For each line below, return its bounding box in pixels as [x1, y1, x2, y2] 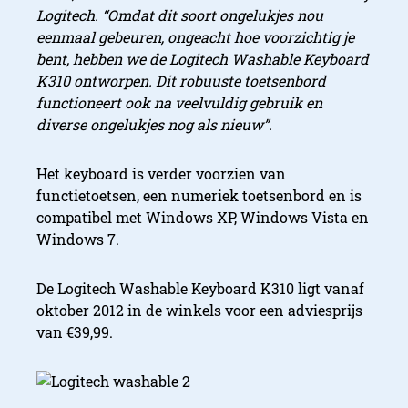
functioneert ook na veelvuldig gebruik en [36, 93, 322, 113]
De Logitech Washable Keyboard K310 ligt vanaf [36, 279, 364, 299]
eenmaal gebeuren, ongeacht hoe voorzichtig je [36, 27, 354, 47]
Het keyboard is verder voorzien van [36, 164, 286, 184]
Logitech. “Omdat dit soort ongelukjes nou [36, 5, 323, 25]
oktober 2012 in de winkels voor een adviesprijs [36, 301, 362, 321]
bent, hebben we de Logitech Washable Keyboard [36, 49, 369, 69]
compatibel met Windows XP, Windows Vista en [36, 208, 369, 228]
